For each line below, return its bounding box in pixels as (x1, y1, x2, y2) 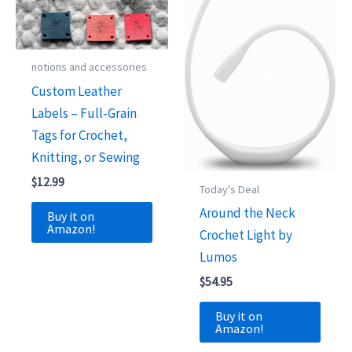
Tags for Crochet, (31, 126, 128, 144)
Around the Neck (200, 203, 296, 222)
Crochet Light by (200, 225, 293, 244)
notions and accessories (31, 60, 148, 75)
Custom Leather (31, 82, 123, 100)
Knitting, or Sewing (31, 148, 141, 166)
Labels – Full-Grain (31, 104, 137, 122)
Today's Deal (200, 181, 260, 196)
